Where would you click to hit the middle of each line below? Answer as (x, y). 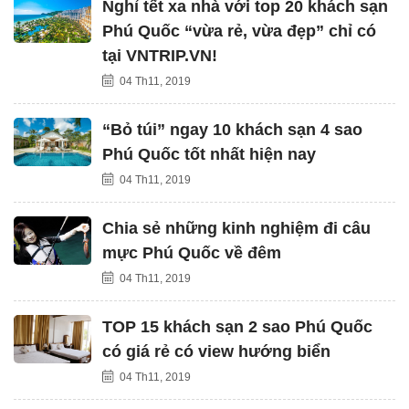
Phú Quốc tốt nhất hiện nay (209, 154)
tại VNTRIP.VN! (160, 55)
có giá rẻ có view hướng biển (216, 351)
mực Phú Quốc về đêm (192, 252)
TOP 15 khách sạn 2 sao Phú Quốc (237, 326)
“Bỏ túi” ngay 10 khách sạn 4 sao (232, 129)
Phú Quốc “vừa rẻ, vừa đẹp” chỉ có (239, 31)
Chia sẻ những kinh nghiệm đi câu (236, 228)
